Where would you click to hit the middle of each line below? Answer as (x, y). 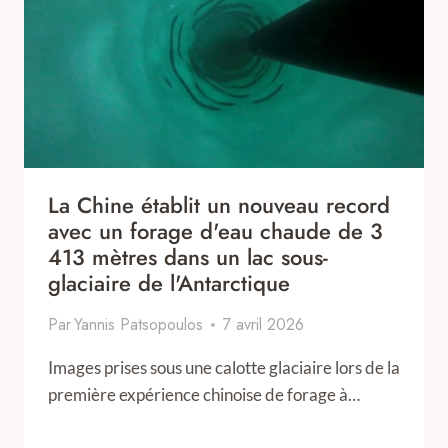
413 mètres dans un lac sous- (188, 257)
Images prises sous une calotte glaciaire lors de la (224, 367)
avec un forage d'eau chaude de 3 (215, 231)
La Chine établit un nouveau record (219, 205)
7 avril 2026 (264, 324)
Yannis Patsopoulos (139, 324)
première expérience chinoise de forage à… (204, 394)
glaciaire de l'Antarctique (169, 283)
